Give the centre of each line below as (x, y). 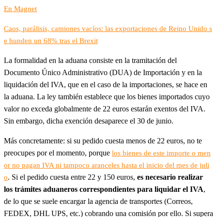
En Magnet (20, 8)
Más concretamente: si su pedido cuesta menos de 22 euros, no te (103, 140)
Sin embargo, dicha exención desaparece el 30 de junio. (89, 121)
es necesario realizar (170, 177)
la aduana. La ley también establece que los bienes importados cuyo (107, 96)
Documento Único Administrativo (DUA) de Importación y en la (103, 72)
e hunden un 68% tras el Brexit (51, 40)
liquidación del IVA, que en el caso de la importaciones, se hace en (106, 84)
